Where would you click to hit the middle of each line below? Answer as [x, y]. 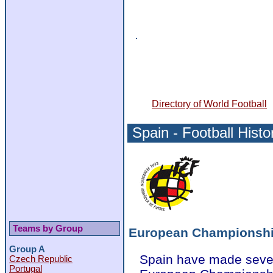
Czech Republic [41, 259]
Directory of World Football [209, 104]
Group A [27, 250]
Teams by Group [48, 228]
